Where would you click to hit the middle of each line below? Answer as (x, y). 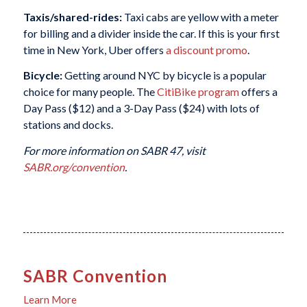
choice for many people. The (90, 92)
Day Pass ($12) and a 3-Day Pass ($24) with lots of (141, 108)
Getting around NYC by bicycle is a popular (165, 75)
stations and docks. (68, 125)
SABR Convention (95, 276)
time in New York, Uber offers (94, 49)
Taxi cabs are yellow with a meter (201, 16)
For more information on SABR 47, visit (114, 150)
